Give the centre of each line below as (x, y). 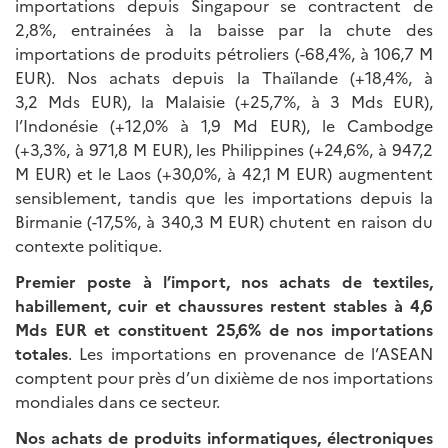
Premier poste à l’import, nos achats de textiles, (224, 281)
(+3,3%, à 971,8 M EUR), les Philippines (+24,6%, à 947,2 (224, 149)
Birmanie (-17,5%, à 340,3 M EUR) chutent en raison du (224, 221)
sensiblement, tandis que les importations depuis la (224, 197)
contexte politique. (88, 245)
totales (41, 353)
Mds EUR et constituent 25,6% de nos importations (224, 329)
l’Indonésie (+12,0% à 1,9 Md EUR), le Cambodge (224, 125)
